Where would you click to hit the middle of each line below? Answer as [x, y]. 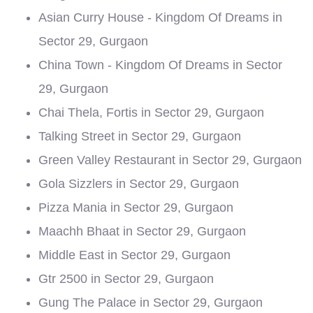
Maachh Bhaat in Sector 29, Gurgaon [142, 231]
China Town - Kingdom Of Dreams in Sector [160, 65]
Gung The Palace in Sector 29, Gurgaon [151, 303]
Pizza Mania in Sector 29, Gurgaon [136, 208]
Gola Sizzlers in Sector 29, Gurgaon [139, 184]
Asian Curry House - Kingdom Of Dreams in [160, 17]
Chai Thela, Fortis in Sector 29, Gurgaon [151, 112]
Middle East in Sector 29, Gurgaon [134, 255]
